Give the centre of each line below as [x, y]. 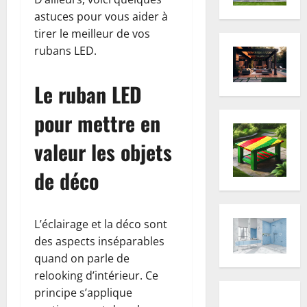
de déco [66, 180]
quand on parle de [82, 258]
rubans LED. [65, 50]
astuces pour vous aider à [101, 16]
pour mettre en [97, 123]
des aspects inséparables [99, 241]
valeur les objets [103, 151]
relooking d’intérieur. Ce [96, 275]
